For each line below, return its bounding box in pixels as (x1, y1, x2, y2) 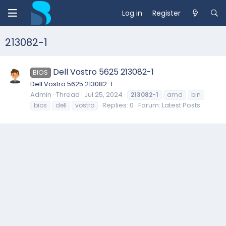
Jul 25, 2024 (84, 89, 123, 99)
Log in (122, 8, 142, 18)
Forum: (138, 100, 162, 110)
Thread (56, 89, 80, 99)
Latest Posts (162, 100, 200, 110)
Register (152, 8, 181, 18)
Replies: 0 (102, 100, 134, 110)
